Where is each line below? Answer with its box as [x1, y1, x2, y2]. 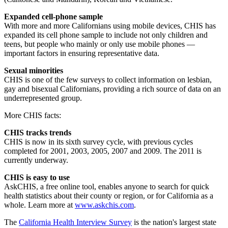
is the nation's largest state [132, 218, 216, 227]
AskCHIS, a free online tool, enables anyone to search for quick [4, 182, 209, 191]
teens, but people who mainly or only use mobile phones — [4, 40, 195, 49]
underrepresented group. [4, 94, 82, 103]
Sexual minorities [4, 66, 63, 75]
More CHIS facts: [4, 111, 61, 120]
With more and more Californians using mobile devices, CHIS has [4, 21, 216, 31]
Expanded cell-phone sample [4, 12, 103, 21]
